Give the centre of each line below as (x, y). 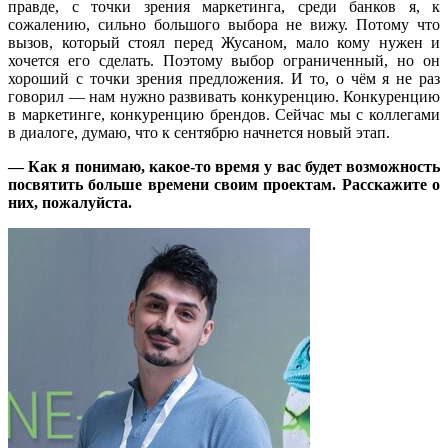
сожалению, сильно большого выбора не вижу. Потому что (224, 24)
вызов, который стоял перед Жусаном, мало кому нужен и (224, 42)
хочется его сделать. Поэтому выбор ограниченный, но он (224, 60)
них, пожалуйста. (70, 202)
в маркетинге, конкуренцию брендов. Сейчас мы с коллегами (224, 114)
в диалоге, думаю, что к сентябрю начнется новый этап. (199, 132)
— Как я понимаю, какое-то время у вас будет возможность (224, 166)
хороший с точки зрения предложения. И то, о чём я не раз (224, 78)
